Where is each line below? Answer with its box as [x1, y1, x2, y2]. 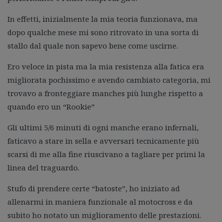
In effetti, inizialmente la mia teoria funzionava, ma [7, 13, 198, 24]
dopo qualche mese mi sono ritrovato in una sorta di [7, 27, 199, 37]
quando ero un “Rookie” [7, 101, 95, 111]
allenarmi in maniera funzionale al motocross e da [7, 196, 193, 207]
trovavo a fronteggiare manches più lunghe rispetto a [7, 88, 203, 98]
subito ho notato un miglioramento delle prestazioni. [7, 210, 201, 220]
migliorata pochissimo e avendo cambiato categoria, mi [7, 74, 211, 85]
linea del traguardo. [7, 162, 79, 172]
